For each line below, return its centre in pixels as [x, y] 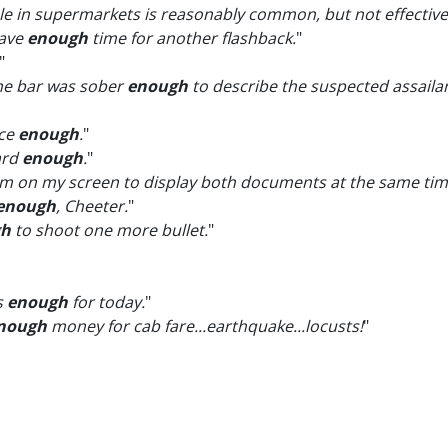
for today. [106, 302]
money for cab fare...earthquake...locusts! [205, 326]
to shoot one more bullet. [109, 230]
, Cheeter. [92, 206]
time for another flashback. [192, 38]
